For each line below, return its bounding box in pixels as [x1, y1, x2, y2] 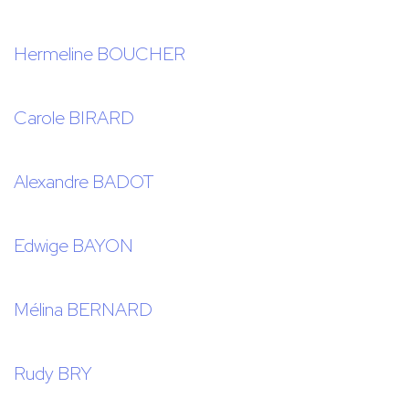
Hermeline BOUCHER [14, 42, 185, 67]
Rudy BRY [14, 362, 92, 386]
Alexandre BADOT [14, 170, 154, 194]
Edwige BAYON [14, 234, 133, 258]
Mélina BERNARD [14, 298, 152, 322]
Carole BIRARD [14, 106, 134, 131]
